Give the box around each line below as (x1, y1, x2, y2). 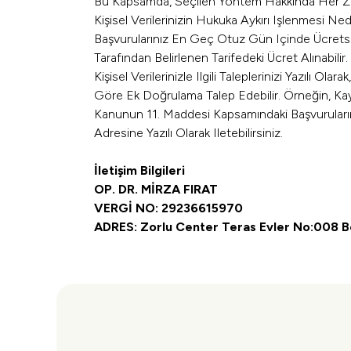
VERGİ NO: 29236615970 (94, 201, 243, 215)
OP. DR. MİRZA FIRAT (94, 182, 218, 197)
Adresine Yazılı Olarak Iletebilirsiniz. (94, 125, 283, 140)
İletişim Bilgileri (94, 163, 185, 178)
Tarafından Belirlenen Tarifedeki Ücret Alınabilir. (94, 50, 348, 65)
